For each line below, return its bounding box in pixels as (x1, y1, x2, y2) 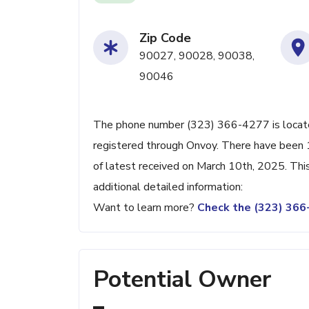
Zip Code (139, 30, 191, 46)
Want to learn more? (93, 200, 197, 215)
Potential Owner (93, 263, 271, 295)
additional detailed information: (93, 179, 243, 195)
